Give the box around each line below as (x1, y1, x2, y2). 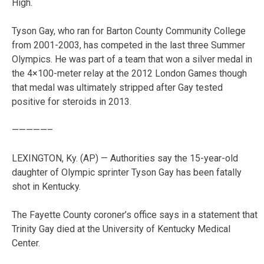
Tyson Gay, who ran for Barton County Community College (12, 25, 246, 37)
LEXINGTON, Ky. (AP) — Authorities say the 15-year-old (12, 152, 238, 164)
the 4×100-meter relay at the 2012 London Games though (12, 67, 247, 79)
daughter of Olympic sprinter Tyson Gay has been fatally (12, 166, 242, 178)
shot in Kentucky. (12, 180, 81, 192)
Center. (12, 237, 40, 249)
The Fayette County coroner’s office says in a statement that (12, 209, 258, 220)
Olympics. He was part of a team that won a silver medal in (12, 53, 252, 65)
